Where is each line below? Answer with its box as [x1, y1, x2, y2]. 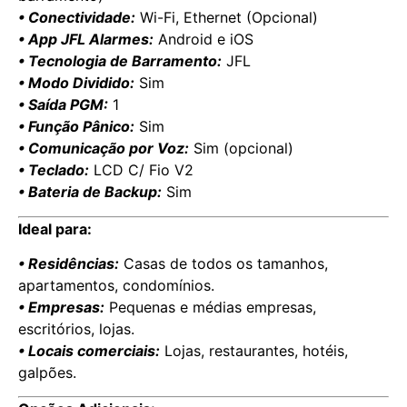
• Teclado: [18, 161, 89, 180]
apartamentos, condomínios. [18, 275, 214, 294]
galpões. [18, 362, 76, 382]
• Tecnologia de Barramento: [18, 52, 222, 71]
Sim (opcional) [194, 139, 293, 158]
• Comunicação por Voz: [18, 139, 189, 158]
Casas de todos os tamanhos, [124, 253, 328, 273]
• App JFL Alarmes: [18, 30, 154, 49]
